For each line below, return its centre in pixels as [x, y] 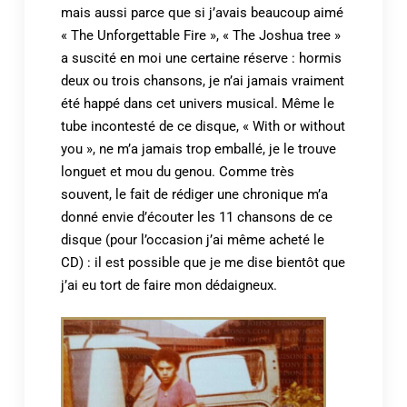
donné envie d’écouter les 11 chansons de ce [196, 217]
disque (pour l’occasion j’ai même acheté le [192, 239]
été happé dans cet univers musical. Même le [197, 103]
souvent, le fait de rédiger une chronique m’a [194, 194]
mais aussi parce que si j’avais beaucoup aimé [202, 12]
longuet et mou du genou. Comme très [177, 171]
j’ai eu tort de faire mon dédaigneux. [169, 285]
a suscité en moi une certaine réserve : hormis [201, 58]
